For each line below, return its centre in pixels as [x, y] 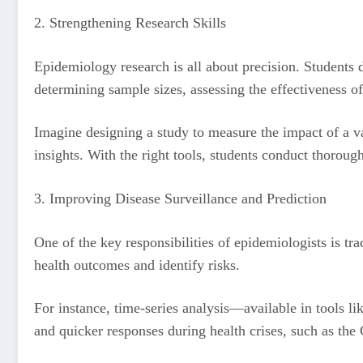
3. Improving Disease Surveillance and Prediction [182, 198]
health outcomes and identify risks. [139, 265]
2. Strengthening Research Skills [132, 23]
